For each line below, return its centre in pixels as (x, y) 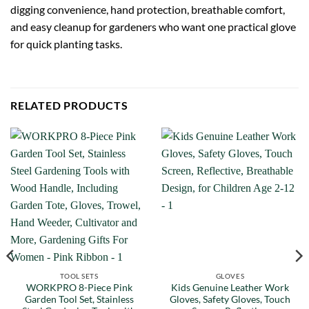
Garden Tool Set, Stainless (79, 300)
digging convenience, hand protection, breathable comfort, (148, 9)
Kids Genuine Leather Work (230, 288)
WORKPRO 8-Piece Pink (79, 288)
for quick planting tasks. (66, 43)
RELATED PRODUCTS (69, 105)
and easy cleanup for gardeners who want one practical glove (153, 26)
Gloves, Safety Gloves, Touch (230, 300)
